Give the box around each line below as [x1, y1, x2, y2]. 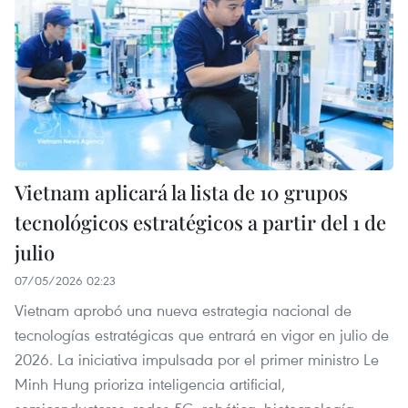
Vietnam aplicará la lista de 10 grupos [15, 178, 348, 206]
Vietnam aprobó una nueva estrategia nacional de [15, 299, 352, 321]
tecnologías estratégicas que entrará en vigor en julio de [15, 323, 389, 345]
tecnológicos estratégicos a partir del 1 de [15, 208, 386, 236]
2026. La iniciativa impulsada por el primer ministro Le [15, 348, 379, 370]
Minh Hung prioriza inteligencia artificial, [15, 372, 285, 394]
